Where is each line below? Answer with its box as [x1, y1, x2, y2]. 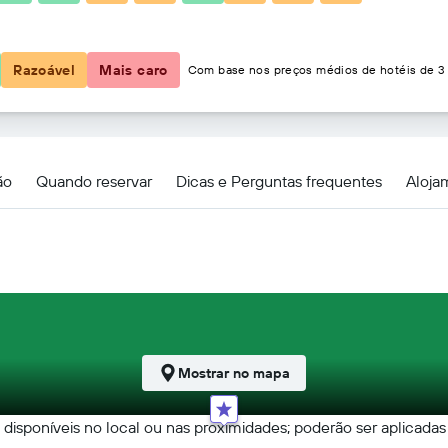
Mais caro [99, 61, 168, 79]
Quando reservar [36, 170, 152, 191]
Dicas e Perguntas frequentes [176, 170, 382, 191]
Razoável [13, 61, 76, 79]
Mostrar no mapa [178, 364, 290, 382]
